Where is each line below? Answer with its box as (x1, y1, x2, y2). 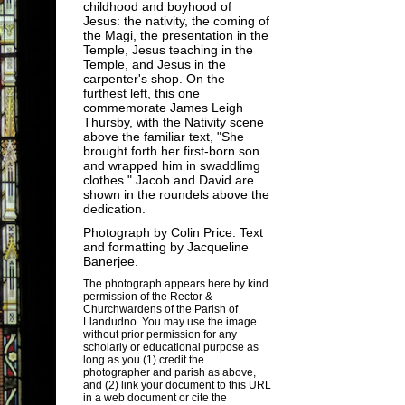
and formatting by (83, 240, 187, 254)
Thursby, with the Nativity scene (83, 115, 264, 129)
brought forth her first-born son (83, 144, 259, 158)
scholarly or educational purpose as (83, 341, 259, 353)
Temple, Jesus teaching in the (83, 42, 253, 57)
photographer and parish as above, (83, 366, 256, 379)
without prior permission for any (83, 328, 237, 341)
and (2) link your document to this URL (83, 379, 271, 391)
